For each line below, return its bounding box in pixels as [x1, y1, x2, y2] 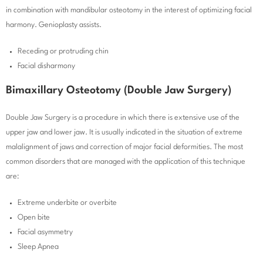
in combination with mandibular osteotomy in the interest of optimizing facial [6, 6, 252, 15]
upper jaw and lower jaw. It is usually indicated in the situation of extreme [6, 129, 242, 137]
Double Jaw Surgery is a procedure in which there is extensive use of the [6, 114, 240, 122]
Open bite [18, 214, 50, 222]
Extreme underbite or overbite [18, 199, 117, 207]
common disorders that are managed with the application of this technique [6, 158, 245, 166]
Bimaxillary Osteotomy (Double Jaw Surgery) [6, 85, 231, 96]
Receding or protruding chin [18, 48, 109, 56]
